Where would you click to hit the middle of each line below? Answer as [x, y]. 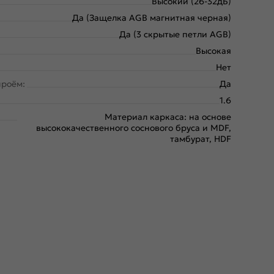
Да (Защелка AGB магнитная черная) [152, 18]
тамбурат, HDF [201, 139]
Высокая [213, 51]
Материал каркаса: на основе [168, 117]
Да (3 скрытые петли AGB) [175, 35]
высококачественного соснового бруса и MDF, [134, 128]
